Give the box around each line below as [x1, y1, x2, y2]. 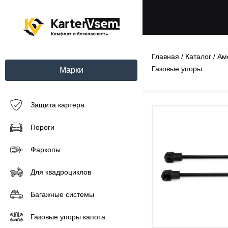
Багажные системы [31, 190, 94, 198]
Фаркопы [31, 146, 61, 154]
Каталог [185, 52, 211, 61]
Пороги [31, 123, 54, 131]
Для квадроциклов [31, 168, 91, 176]
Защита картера [31, 101, 84, 109]
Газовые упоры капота [31, 213, 105, 221]
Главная [152, 52, 179, 61]
